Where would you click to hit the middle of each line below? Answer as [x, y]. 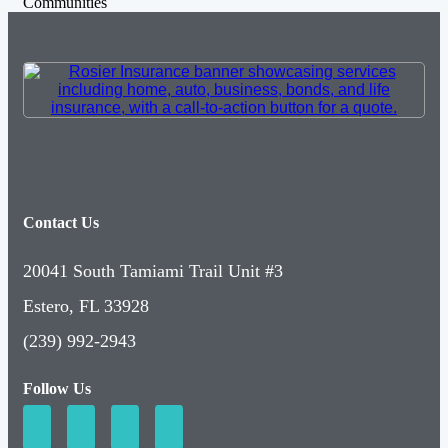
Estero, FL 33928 [86, 305]
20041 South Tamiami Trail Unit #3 [153, 270]
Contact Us [61, 223]
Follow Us [57, 388]
